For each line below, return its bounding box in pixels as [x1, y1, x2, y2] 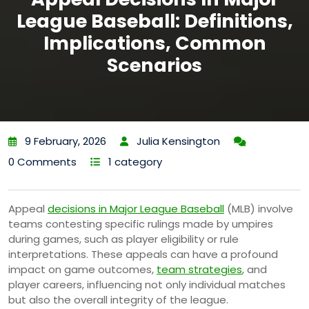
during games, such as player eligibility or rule [8, 231, 239, 246]
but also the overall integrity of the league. [8, 292, 228, 307]
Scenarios [107, 52, 202, 78]
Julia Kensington [137, 133, 220, 148]
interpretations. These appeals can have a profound [8, 246, 278, 261]
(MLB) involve [224, 201, 293, 216]
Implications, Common [43, 30, 266, 56]
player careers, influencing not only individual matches [8, 277, 286, 292]
